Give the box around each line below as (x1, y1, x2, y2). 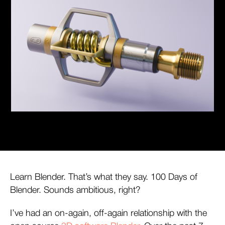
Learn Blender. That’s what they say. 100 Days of (10, 173, 197, 181)
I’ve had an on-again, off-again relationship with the (10, 209, 207, 217)
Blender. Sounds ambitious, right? (10, 186, 141, 194)
